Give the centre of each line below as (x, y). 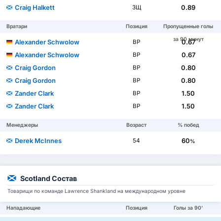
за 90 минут (188, 39)
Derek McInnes (38, 140)
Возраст (137, 125)
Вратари (17, 26)
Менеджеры (22, 125)
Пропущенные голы (188, 26)
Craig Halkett (35, 7)
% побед (188, 125)
